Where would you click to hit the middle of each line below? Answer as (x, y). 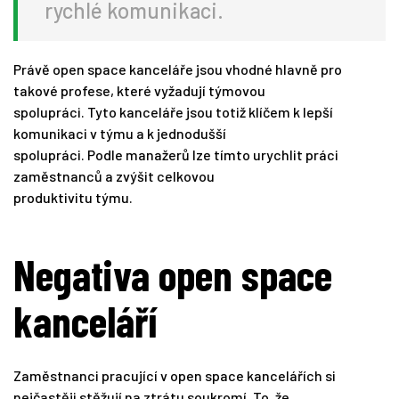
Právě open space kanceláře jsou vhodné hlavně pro (178, 69)
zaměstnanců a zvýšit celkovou (114, 176)
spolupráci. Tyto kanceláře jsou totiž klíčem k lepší (173, 112)
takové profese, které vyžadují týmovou (139, 91)
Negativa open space (173, 275)
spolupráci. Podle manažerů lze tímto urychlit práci (176, 155)
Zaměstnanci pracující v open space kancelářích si (175, 376)
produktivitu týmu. (73, 198)
